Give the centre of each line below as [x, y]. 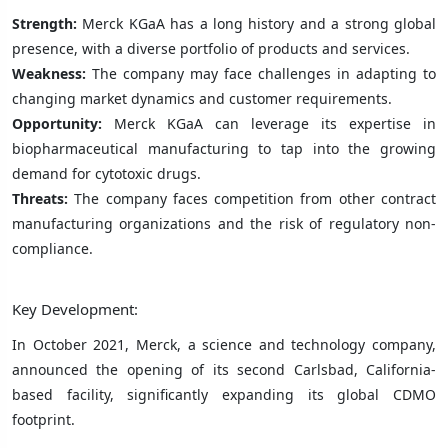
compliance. [52, 248]
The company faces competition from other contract [252, 198]
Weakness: [52, 73]
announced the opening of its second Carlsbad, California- [224, 369]
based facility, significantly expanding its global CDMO [224, 394]
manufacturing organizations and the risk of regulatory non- [224, 223]
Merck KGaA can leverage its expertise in [269, 123]
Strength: [47, 23]
